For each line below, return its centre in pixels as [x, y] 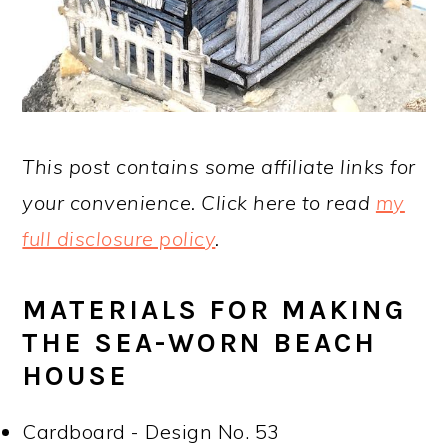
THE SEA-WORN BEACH [200, 342]
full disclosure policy [119, 238]
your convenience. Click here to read [199, 202]
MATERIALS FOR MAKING [214, 309]
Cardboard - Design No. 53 [151, 431]
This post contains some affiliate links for [219, 166]
